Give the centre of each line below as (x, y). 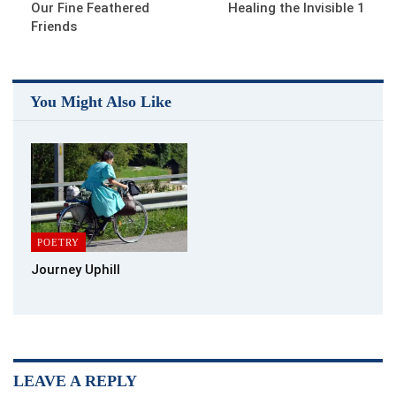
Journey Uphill (76, 270)
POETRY (58, 243)
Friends (54, 26)
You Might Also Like (101, 101)
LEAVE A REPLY (75, 381)
